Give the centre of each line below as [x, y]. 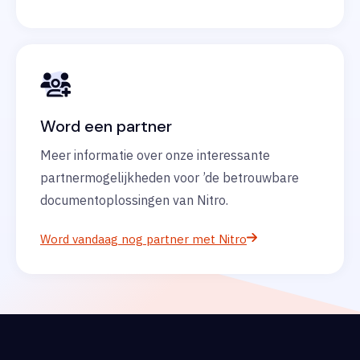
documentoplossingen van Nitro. [134, 200]
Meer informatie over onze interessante [155, 155]
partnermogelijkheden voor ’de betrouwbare [170, 178]
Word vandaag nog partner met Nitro [143, 239]
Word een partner [106, 127]
